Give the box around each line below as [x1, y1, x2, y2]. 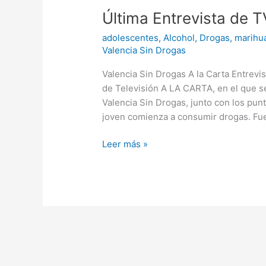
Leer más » [102, 138, 148, 150]
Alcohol [163, 31, 195, 43]
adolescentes [102, 31, 159, 43]
